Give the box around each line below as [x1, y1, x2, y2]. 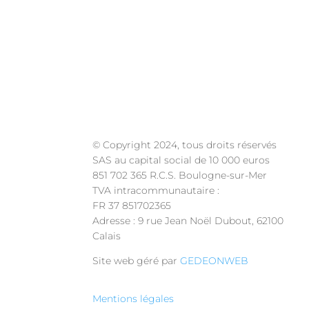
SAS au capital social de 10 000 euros [92, 154, 270, 167]
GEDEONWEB [180, 255, 249, 268]
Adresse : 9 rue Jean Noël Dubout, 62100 [92, 215, 284, 228]
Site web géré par [92, 255, 181, 268]
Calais [92, 230, 121, 243]
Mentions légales [92, 292, 175, 305]
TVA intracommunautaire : [92, 184, 220, 197]
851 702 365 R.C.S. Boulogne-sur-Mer [92, 169, 268, 182]
